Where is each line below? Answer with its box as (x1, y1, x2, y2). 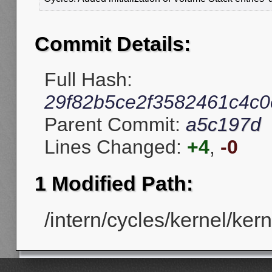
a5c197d (186, 114, 261, 136)
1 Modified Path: (35, 171, 193, 195)
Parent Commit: (44, 114, 186, 136)
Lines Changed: (44, 136, 187, 158)
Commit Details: (35, 32, 191, 56)
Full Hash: (44, 69, 132, 91)
